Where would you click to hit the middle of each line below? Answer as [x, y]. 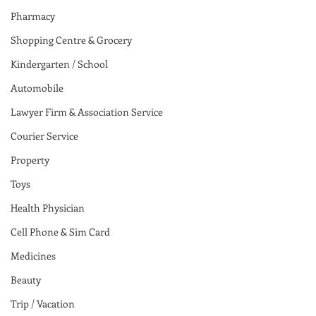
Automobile [37, 87]
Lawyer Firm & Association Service [87, 111]
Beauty [26, 279]
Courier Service [44, 135]
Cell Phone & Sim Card [60, 231]
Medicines [33, 255]
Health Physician [48, 207]
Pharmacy [33, 16]
